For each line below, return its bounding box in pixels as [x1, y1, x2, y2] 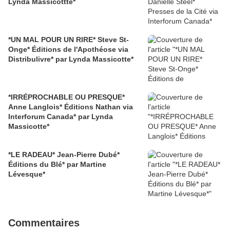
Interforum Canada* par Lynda [8, 112, 113, 121]
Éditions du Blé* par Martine [8, 160, 106, 169]
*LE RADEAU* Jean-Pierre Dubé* [8, 150, 120, 159]
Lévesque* [8, 170, 45, 179]
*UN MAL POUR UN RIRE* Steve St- [8, 35, 129, 44]
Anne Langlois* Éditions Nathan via [8, 103, 133, 111]
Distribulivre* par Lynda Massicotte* [8, 55, 133, 64]
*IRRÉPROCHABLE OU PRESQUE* [8, 93, 125, 102]
